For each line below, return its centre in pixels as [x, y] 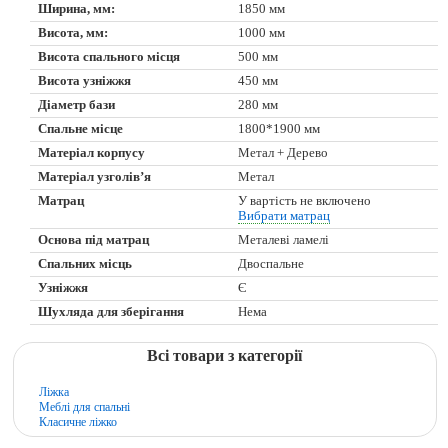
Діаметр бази [77, 105]
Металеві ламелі [284, 240]
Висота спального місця [109, 57]
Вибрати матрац [284, 216]
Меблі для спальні [85, 407]
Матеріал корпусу [92, 153]
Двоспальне [271, 264]
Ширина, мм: [77, 9]
